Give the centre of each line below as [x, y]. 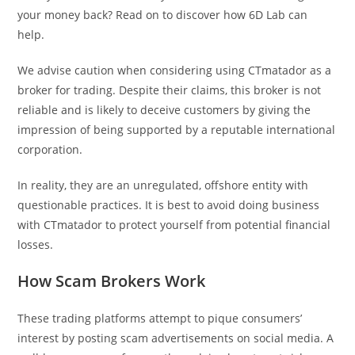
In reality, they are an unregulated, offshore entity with [163, 185]
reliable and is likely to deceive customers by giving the [164, 109]
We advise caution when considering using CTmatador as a [175, 70]
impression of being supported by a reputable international [177, 129]
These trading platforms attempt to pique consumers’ [160, 318]
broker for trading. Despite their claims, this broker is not [170, 90]
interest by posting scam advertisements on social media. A [176, 338]
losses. [36, 244]
